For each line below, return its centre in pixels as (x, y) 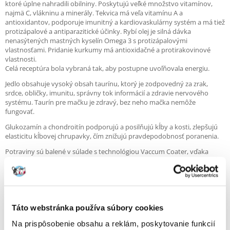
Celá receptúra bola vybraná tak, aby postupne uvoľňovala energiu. (107, 68)
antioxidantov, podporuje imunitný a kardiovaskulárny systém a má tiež (115, 22)
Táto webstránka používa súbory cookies (88, 207)
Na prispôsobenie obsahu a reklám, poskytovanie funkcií (113, 223)
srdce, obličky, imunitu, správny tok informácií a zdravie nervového (107, 93)
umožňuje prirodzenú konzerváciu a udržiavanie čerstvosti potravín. (109, 170)
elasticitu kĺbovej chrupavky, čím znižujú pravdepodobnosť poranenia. (112, 136)
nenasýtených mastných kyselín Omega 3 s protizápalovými (96, 41)
